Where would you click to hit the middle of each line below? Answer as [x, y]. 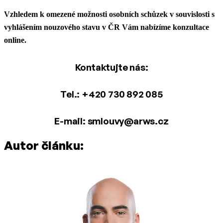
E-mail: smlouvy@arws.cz [111, 121]
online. [16, 40]
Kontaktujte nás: [111, 67]
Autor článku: [44, 145]
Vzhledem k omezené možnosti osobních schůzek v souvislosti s [109, 14]
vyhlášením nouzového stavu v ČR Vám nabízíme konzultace [107, 27]
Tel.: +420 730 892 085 [111, 94]
